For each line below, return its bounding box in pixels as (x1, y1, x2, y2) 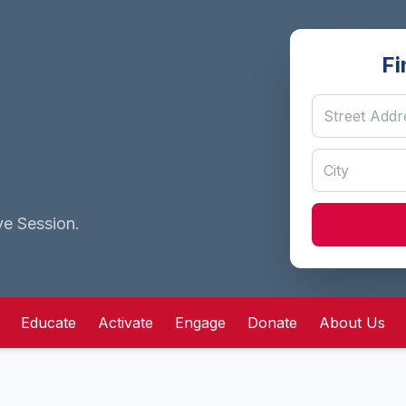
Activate (98, 314, 153, 332)
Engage (175, 314, 226, 332)
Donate (247, 314, 297, 332)
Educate (21, 314, 76, 332)
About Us (319, 314, 385, 332)
